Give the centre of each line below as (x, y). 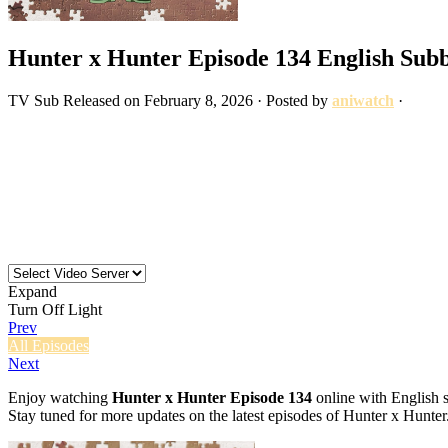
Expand (32, 291)
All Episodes (48, 345)
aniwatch (363, 100)
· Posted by (292, 100)
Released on (103, 100)
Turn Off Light (55, 309)
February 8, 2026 (198, 100)
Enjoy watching (60, 397)
